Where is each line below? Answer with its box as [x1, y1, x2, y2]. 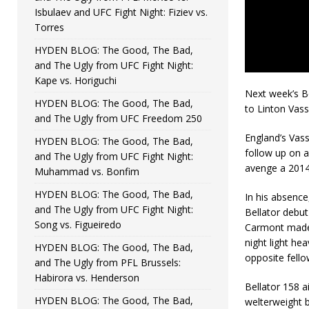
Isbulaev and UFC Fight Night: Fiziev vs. [34, 5, 208, 19]
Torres [34, 20, 64, 34]
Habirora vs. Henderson [34, 270, 139, 284]
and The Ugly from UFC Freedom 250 [34, 111, 202, 125]
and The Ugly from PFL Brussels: [34, 255, 181, 269]
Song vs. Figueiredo [34, 217, 121, 231]
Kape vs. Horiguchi [34, 73, 117, 87]
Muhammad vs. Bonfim [34, 164, 139, 178]
